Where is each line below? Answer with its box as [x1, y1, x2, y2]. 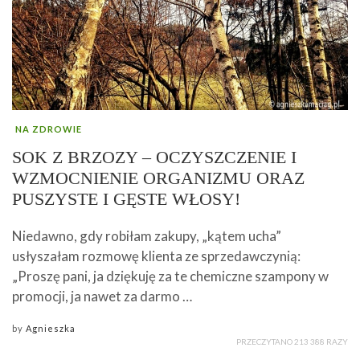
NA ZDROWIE [15, 124, 82, 135]
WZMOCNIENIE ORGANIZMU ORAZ [12, 168, 305, 189]
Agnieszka [26, 323, 76, 334]
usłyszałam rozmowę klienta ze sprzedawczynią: [12, 247, 301, 265]
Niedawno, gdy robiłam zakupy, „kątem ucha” [12, 227, 281, 245]
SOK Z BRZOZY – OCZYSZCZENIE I [12, 147, 297, 168]
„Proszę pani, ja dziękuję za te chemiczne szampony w [12, 268, 329, 285]
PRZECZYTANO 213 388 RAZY [236, 337, 348, 347]
